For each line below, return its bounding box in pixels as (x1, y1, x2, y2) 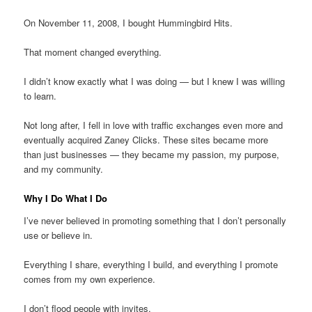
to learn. (24, 89, 57, 103)
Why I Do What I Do (24, 192, 108, 205)
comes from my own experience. (24, 272, 156, 286)
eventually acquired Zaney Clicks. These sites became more (24, 133, 269, 147)
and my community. (24, 162, 104, 176)
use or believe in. (24, 228, 93, 242)
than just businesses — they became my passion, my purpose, (24, 148, 280, 162)
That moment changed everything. (24, 45, 162, 58)
